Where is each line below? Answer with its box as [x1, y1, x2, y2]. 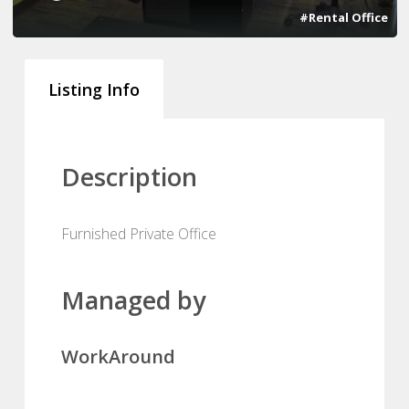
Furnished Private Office [61, 223, 216, 244]
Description [61, 159, 197, 194]
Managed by [61, 282, 205, 317]
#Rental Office [299, 8, 388, 26]
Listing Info [48, 78, 140, 100]
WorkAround [61, 343, 175, 369]
